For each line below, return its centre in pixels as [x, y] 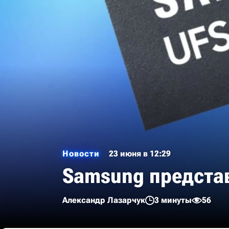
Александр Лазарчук [104, 200]
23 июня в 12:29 [140, 154]
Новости [81, 154]
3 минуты [173, 200]
